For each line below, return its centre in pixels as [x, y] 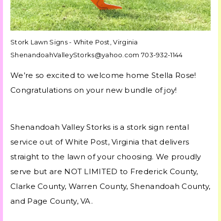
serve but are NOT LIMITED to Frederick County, [104, 172]
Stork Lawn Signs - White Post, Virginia [74, 42]
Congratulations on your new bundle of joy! [94, 90]
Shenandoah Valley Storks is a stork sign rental [100, 127]
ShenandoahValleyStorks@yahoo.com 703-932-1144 [97, 55]
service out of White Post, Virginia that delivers [100, 142]
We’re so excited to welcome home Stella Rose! [103, 75]
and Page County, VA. [52, 201]
